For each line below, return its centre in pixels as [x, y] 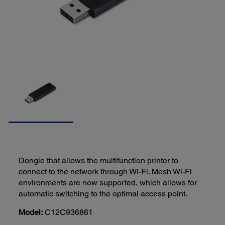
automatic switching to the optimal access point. [103, 194]
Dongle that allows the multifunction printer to [99, 161]
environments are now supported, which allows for [108, 183]
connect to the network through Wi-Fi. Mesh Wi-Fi [105, 172]
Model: [31, 212]
